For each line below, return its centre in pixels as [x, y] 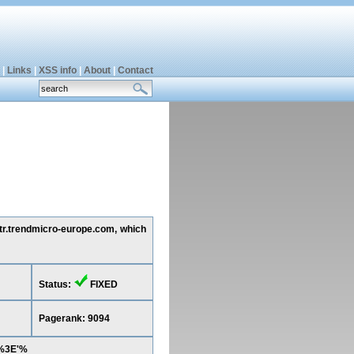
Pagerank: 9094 [74, 318]
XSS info [57, 70]
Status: [56, 284]
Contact [135, 70]
